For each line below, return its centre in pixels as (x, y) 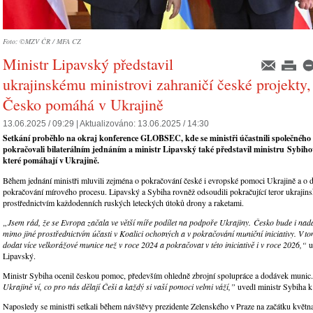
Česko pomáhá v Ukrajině (83, 104)
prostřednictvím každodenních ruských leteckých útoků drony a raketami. (126, 202)
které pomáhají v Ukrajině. (51, 160)
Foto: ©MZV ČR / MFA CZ (42, 41)
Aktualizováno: (109, 124)
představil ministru (252, 149)
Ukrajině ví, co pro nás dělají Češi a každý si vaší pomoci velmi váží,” (120, 286)
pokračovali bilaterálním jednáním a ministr (83, 149)
